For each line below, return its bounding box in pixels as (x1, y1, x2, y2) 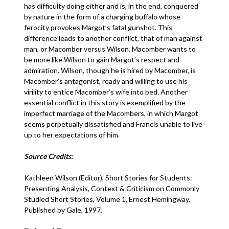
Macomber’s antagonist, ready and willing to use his (24, 77, 188, 85)
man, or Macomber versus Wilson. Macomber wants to (24, 44, 196, 53)
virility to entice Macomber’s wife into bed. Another (24, 87, 188, 96)
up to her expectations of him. (24, 130, 120, 139)
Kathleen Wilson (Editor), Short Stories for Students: (24, 173, 193, 182)
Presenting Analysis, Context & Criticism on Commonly (24, 184, 200, 193)
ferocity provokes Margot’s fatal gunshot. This (24, 23, 173, 32)
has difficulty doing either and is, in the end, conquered (24, 2, 199, 10)
